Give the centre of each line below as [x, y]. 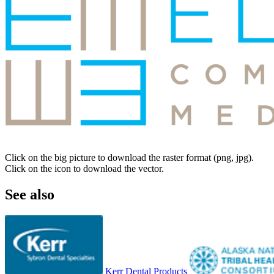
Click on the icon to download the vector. [84, 168]
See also [30, 194]
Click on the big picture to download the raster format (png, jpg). [129, 157]
